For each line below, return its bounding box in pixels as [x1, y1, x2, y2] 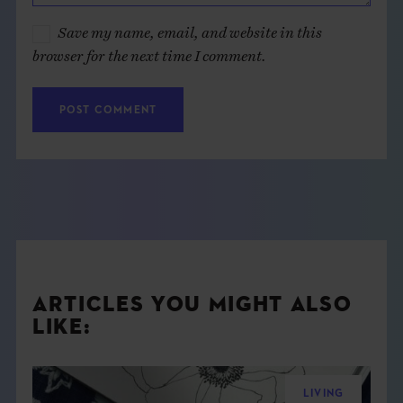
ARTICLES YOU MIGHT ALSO [31, 294, 353, 317]
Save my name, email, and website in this [57, 22, 322, 34]
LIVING [302, 389, 345, 400]
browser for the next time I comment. [31, 46, 266, 58]
